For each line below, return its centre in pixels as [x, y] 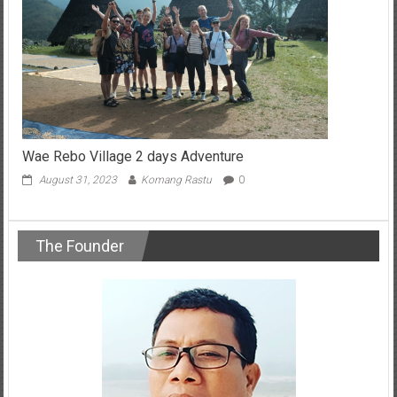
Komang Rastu [176, 179]
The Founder [79, 245]
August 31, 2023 [78, 179]
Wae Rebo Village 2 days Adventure [132, 156]
